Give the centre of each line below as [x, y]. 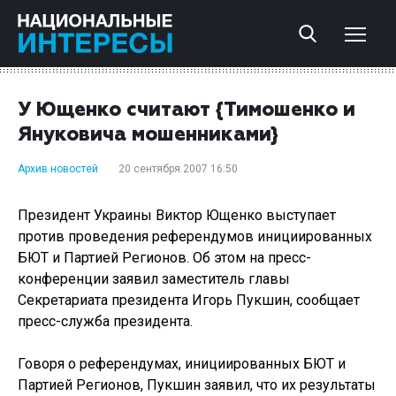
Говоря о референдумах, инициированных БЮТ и [182, 364]
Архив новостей [58, 169]
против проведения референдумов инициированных [195, 236]
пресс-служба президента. [105, 321]
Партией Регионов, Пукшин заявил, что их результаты [197, 385]
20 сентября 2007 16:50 [178, 169]
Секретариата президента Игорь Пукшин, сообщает [189, 300]
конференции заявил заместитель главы [154, 279]
